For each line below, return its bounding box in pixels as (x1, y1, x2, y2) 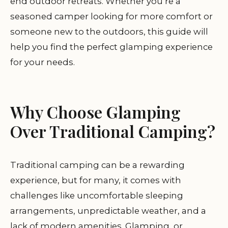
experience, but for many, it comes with (10, 175, 181, 185)
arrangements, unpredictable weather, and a (10, 206, 206, 216)
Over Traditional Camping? (10, 120, 215, 142)
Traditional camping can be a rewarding (10, 160, 185, 170)
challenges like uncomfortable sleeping (10, 190, 183, 201)
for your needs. (10, 57, 75, 67)
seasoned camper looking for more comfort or (10, 11, 213, 21)
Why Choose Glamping (10, 101, 181, 123)
